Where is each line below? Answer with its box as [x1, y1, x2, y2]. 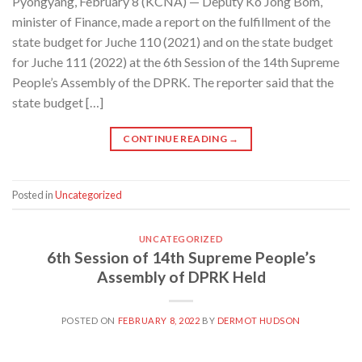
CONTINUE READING [123, 133, 229, 145]
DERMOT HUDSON [217, 314, 301, 326]
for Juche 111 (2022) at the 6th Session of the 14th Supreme [12, 54, 339, 70]
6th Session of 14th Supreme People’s [46, 247, 316, 267]
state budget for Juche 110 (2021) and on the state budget [12, 34, 333, 50]
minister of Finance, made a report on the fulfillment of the [12, 14, 330, 30]
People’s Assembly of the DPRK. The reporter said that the [12, 74, 334, 90]
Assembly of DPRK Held [96, 267, 266, 286]
